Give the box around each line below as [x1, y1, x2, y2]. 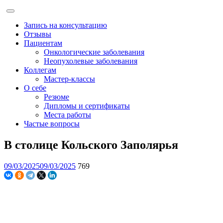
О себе [24, 84, 46, 92]
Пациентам [24, 39, 62, 47]
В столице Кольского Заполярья [4, 138, 178, 151]
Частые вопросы [24, 119, 80, 128]
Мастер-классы [44, 75, 95, 83]
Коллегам [24, 66, 56, 74]
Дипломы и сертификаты [44, 102, 130, 110]
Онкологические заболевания [44, 48, 144, 56]
